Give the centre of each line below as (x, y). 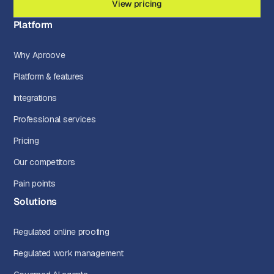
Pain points (34, 184)
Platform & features (49, 77)
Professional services (54, 120)
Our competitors (44, 162)
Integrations (35, 98)
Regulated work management (68, 254)
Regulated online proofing (61, 232)
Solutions (35, 202)
